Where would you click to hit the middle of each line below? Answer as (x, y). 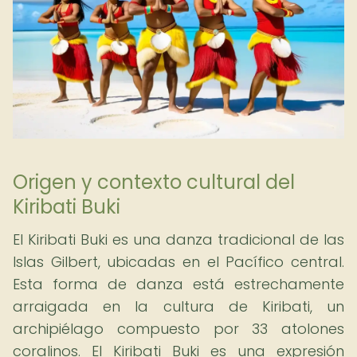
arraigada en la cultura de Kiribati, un (178, 306)
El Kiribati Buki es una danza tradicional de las (178, 239)
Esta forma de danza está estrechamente (178, 284)
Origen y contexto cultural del (154, 182)
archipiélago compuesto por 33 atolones (178, 329)
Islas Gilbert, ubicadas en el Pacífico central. (178, 262)
